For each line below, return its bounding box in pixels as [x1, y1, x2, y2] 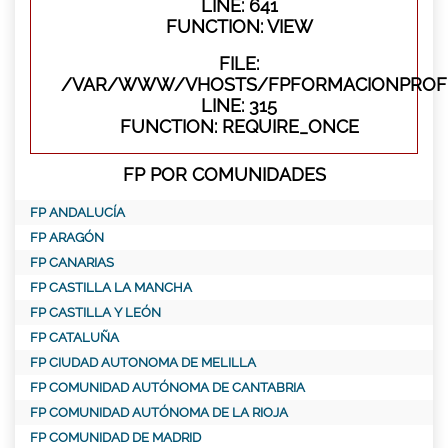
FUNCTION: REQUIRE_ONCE [119, 115, 359, 137]
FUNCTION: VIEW [165, 15, 313, 37]
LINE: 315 [201, 94, 277, 116]
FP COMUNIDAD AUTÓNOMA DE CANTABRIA [30, 379, 305, 395]
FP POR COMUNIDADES [122, 163, 326, 185]
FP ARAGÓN [30, 229, 104, 245]
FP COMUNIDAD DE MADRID [30, 429, 201, 445]
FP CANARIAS [30, 254, 114, 270]
